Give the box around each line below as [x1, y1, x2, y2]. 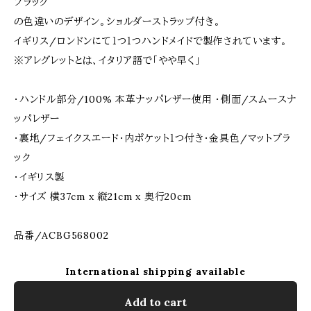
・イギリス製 [14, 171, 65, 183]
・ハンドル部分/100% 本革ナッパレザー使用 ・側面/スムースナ [14, 93, 297, 106]
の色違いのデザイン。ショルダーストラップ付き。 [14, 15, 221, 28]
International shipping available [65, 265, 246, 278]
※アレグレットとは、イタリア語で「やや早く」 [14, 54, 201, 67]
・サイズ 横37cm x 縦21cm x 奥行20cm [14, 190, 192, 203]
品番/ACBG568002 [14, 229, 109, 242]
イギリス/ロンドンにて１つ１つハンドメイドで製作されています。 [14, 35, 287, 47]
